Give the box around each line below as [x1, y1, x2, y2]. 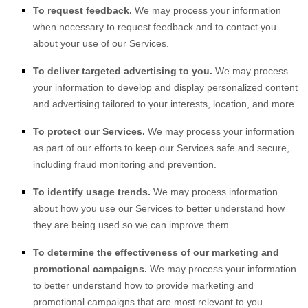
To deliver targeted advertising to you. [33, 65, 212, 76]
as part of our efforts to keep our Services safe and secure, [33, 142, 289, 153]
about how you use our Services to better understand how [33, 203, 285, 214]
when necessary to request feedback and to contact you [33, 21, 276, 32]
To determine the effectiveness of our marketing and [33, 247, 279, 258]
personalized [207, 82, 263, 93]
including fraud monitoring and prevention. [33, 159, 217, 170]
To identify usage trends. [33, 186, 151, 197]
